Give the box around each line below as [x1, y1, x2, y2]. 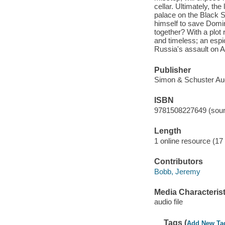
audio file [154, 197, 183, 206]
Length [154, 127, 181, 136]
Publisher [154, 65, 191, 74]
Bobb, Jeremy [154, 167, 200, 176]
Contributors [154, 157, 203, 166]
